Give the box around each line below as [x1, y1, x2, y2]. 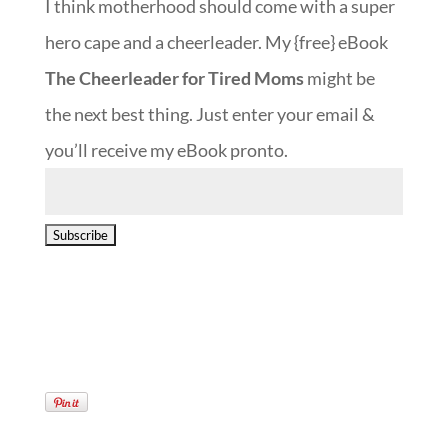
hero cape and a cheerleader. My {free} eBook [44, 31, 388, 54]
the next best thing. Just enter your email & [44, 103, 375, 126]
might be [303, 67, 375, 90]
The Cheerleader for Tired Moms [44, 67, 304, 90]
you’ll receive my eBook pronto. [44, 139, 288, 162]
